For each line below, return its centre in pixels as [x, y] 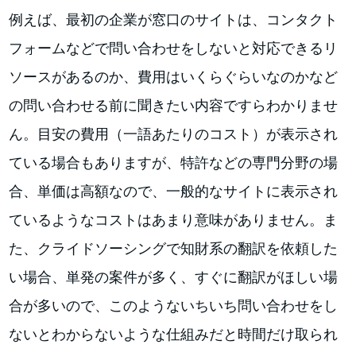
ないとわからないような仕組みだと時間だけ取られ [174, 334]
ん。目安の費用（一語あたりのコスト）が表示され [174, 133]
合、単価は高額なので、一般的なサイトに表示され [174, 191]
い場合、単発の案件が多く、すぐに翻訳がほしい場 [174, 277]
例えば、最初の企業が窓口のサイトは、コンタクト [174, 19]
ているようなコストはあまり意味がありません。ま [174, 219]
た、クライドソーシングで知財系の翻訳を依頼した [174, 248]
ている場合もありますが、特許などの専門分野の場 [174, 162]
